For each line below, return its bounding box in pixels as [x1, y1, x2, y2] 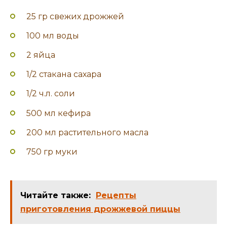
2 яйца [26, 50, 55, 60]
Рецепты [96, 191, 136, 201]
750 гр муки [26, 146, 78, 157]
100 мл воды [26, 30, 79, 41]
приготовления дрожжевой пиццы [20, 204, 180, 214]
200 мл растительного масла [26, 127, 148, 137]
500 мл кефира [26, 108, 91, 118]
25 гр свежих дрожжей [26, 11, 124, 21]
